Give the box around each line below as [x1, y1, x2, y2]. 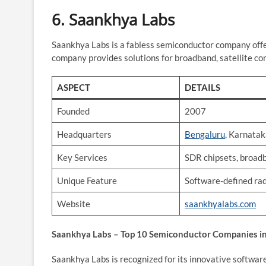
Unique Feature [57, 175, 117, 186]
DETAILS [184, 81, 220, 93]
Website [57, 198, 90, 209]
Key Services [57, 151, 107, 163]
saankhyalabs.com [185, 198, 256, 209]
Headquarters [57, 128, 112, 140]
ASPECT [56, 81, 90, 93]
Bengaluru [185, 128, 225, 140]
